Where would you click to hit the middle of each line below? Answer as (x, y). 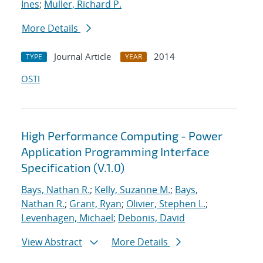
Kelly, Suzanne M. (132, 190)
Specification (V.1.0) (73, 168)
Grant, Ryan (95, 204)
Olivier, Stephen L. (166, 204)
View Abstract (52, 242)
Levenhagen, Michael (67, 218)
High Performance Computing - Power (122, 136)
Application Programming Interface (115, 152)
